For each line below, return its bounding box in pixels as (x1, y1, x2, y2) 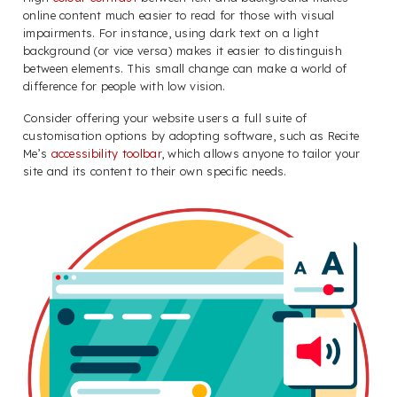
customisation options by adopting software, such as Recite (23, 128, 360, 144)
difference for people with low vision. (23, 79, 226, 94)
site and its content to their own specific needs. (23, 164, 287, 179)
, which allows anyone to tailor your (160, 146, 361, 161)
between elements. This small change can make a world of (23, 61, 347, 76)
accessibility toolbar (51, 146, 161, 161)
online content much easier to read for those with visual (23, 8, 335, 23)
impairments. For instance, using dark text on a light (23, 26, 319, 41)
